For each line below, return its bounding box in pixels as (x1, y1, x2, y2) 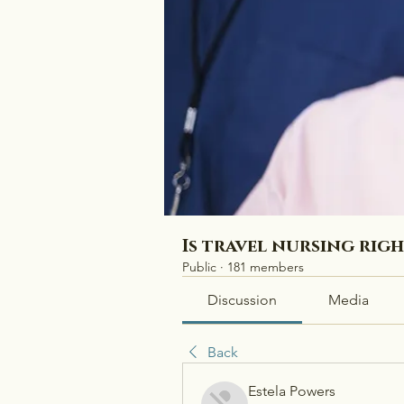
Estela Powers (248, 382, 335, 399)
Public (182, 259, 216, 275)
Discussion (207, 291, 278, 308)
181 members (227, 259, 304, 275)
